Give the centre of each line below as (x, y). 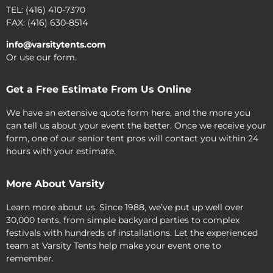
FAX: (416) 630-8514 (47, 23)
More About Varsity (55, 183)
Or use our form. (41, 57)
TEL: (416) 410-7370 (46, 10)
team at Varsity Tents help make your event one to (114, 245)
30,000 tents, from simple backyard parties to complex (123, 220)
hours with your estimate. (61, 151)
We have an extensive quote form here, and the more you (128, 113)
